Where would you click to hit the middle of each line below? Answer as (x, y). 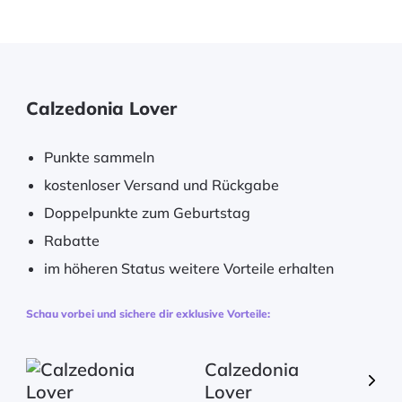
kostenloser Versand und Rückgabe (162, 185)
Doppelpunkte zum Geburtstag (148, 213)
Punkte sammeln (100, 157)
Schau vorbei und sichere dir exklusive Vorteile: (149, 314)
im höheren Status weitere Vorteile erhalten (189, 268)
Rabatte (72, 240)
